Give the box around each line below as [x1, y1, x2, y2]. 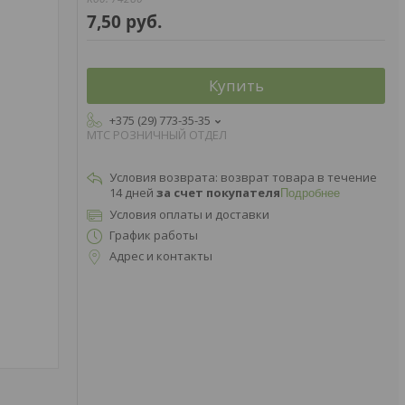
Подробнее [280, 186, 340, 200]
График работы [109, 227, 198, 243]
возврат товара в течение [221, 169, 377, 185]
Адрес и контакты [109, 248, 212, 264]
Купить [208, 75, 264, 96]
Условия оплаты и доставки [109, 206, 269, 222]
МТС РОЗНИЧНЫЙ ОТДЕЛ [87, 127, 227, 143]
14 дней [109, 184, 156, 201]
